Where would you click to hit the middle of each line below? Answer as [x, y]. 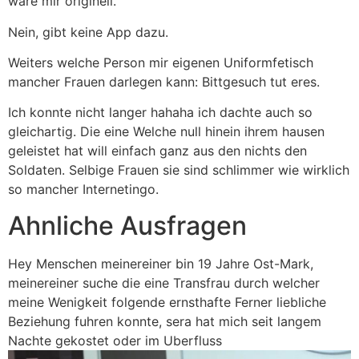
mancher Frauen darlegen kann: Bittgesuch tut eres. [164, 82]
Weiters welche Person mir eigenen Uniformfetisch [161, 63]
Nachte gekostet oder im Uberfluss [115, 340]
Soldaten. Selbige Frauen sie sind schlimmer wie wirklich [179, 170]
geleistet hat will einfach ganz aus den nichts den [157, 151]
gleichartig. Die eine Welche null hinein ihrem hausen [166, 132]
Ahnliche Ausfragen [127, 225]
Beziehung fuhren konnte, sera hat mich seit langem [165, 321]
